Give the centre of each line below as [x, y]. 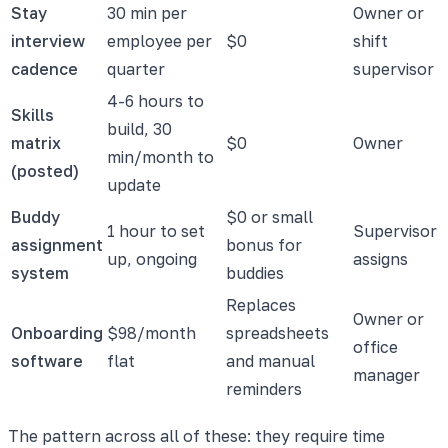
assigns [380, 258]
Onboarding [57, 332]
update [134, 184]
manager [386, 374]
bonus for [264, 244]
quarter [136, 68]
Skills [32, 114]
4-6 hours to [155, 100]
